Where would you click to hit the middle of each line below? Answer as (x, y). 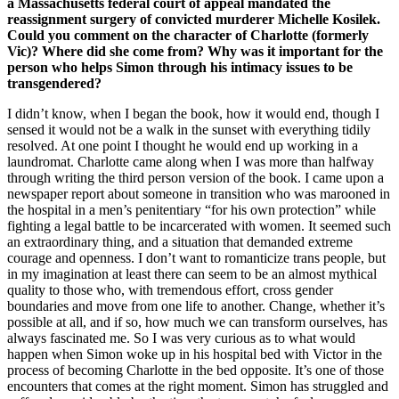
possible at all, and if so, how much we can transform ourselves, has (197, 322)
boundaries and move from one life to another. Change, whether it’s (196, 306)
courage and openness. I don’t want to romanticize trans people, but (196, 258)
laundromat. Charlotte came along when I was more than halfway (191, 162)
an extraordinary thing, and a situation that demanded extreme (180, 242)
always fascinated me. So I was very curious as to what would (181, 338)
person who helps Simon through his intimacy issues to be (180, 68)
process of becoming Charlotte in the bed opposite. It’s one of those (195, 370)
